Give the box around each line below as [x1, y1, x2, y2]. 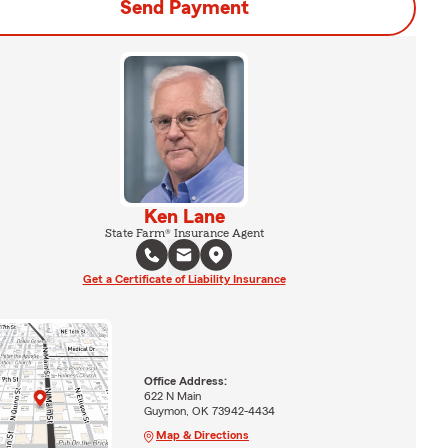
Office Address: [143, 374, 227, 387]
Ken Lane [143, 206, 225, 227]
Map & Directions [155, 428, 249, 441]
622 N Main [143, 389, 201, 402]
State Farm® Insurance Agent [104, 226, 264, 239]
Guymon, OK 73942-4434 [143, 404, 275, 417]
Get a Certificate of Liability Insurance [82, 272, 286, 285]
